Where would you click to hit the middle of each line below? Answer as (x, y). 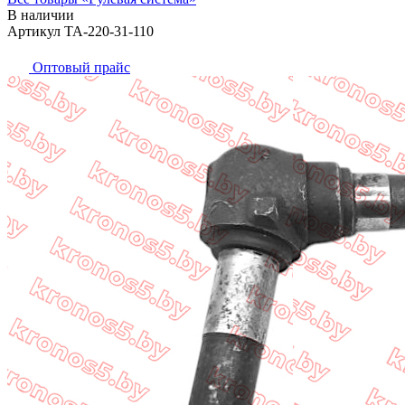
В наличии (41, 14)
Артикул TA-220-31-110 (80, 31)
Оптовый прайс (81, 67)
